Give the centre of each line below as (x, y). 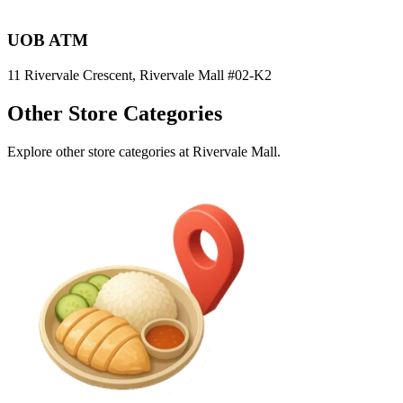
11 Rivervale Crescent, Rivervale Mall (116, 75)
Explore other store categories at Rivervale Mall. (144, 151)
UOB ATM (48, 40)
